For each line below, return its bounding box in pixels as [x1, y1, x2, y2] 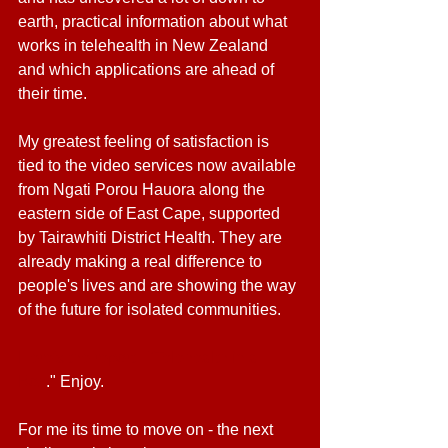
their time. [18, 85, 91, 102]
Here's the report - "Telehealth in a [18, 349, 262, 366]
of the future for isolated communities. [18, 301, 285, 318]
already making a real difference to [18, 253, 266, 270]
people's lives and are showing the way [18, 277, 300, 294]
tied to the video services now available [18, 157, 300, 174]
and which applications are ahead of [18, 61, 278, 78]
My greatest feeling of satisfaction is [18, 133, 273, 150]
